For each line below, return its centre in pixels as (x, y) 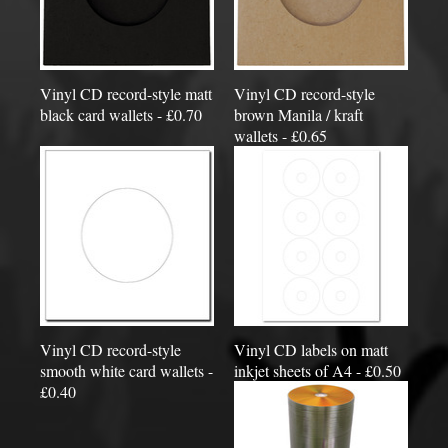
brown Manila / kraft (298, 114)
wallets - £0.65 (280, 135)
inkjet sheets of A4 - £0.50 (317, 370)
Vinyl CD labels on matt (311, 349)
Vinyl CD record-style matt (126, 93)
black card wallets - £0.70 (121, 114)
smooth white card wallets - (126, 370)
